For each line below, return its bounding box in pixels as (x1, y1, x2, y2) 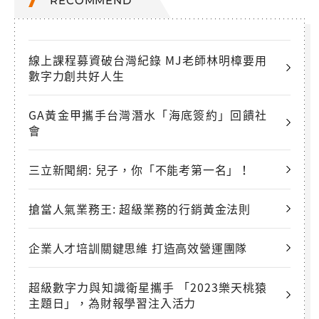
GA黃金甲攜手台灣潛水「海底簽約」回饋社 (28, 105, 267, 123)
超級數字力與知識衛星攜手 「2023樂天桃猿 (28, 278, 267, 296)
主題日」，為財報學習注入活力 (28, 293, 197, 311)
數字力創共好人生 (28, 66, 125, 84)
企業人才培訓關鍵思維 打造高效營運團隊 (28, 239, 248, 256)
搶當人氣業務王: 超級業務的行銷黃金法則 (28, 199, 251, 217)
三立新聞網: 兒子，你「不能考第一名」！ (28, 160, 251, 178)
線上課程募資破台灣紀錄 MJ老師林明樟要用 (28, 51, 267, 68)
